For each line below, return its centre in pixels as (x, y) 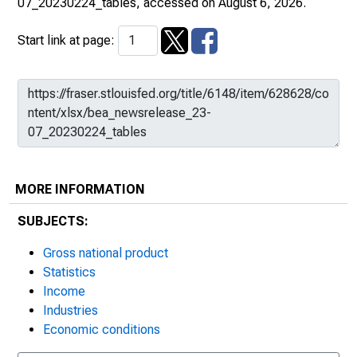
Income (64, 291)
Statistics (69, 272)
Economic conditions (102, 330)
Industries (71, 310)
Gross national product (106, 253)
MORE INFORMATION (80, 189)
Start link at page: (68, 40)
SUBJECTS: (53, 221)
